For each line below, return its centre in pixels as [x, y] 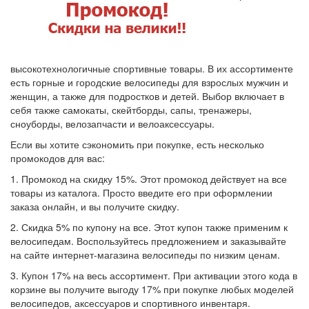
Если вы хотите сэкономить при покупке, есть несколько [137, 144]
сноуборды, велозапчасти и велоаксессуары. [112, 123]
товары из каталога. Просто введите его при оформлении [141, 192]
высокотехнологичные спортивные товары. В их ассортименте [152, 68]
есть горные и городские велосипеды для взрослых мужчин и [149, 82]
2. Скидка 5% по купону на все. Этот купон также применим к [149, 227]
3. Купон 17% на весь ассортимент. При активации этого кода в [154, 275]
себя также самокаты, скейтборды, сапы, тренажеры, [131, 110]
